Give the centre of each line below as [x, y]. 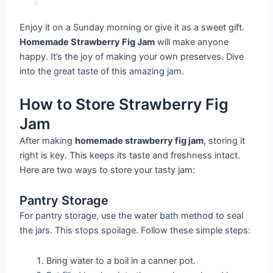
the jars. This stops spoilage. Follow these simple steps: [135, 231]
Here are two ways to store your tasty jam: [108, 170]
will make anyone [192, 42]
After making [48, 140]
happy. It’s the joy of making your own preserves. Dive [132, 57]
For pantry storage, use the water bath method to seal [132, 216]
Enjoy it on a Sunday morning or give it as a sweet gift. [132, 28]
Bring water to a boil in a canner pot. [121, 261]
